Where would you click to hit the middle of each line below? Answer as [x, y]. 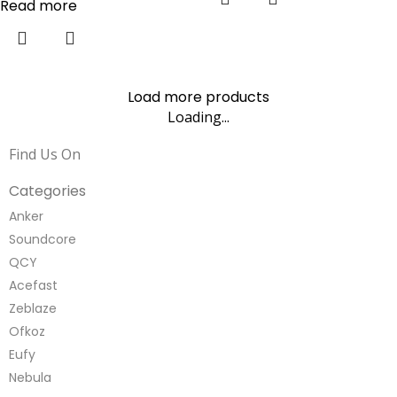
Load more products [198, 97]
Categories [47, 191]
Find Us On [45, 154]
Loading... [198, 117]
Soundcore [43, 239]
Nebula [30, 378]
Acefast [33, 285]
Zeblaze [33, 308]
